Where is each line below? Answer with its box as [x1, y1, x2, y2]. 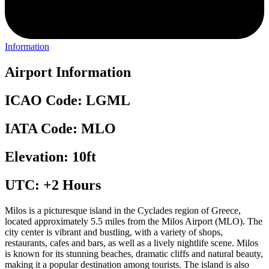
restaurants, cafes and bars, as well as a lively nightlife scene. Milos [5, 237, 258, 248]
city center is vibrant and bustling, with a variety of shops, [5, 226, 223, 237]
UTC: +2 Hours [5, 177, 101, 193]
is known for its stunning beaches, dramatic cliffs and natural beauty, [5, 248, 263, 259]
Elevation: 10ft [5, 148, 96, 165]
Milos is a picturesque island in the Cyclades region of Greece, [5, 205, 241, 216]
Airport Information [5, 64, 131, 80]
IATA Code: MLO [5, 120, 116, 136]
